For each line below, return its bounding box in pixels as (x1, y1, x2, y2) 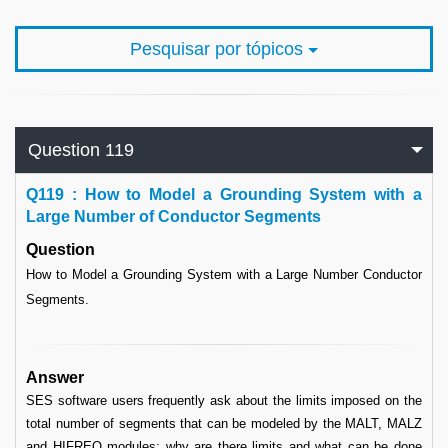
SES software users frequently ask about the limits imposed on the (26, 393, 422, 408)
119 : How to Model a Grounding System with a (38, 186, 422, 203)
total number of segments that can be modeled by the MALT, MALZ (26, 416, 422, 431)
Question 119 (28, 140, 134, 160)
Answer (26, 369, 84, 386)
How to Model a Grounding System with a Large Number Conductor (26, 267, 422, 282)
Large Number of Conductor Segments (26, 208, 321, 225)
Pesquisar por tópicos (130, 39, 308, 59)
